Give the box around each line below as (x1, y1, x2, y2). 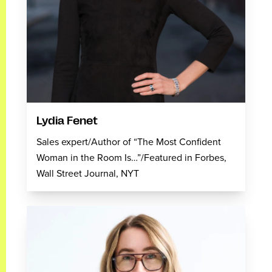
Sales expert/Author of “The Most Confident (36, 135, 221, 149)
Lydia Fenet (36, 115, 98, 127)
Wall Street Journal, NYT (36, 166, 139, 180)
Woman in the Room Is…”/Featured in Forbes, (36, 151, 226, 165)
